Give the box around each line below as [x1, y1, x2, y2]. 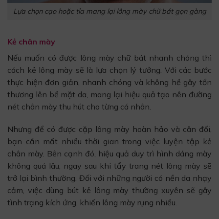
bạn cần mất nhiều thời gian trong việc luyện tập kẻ [7, 136, 212, 146]
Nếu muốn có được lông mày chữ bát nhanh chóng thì [7, 52, 212, 63]
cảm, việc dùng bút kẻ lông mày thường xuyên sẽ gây [7, 185, 212, 195]
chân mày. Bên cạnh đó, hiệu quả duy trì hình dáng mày [7, 148, 212, 158]
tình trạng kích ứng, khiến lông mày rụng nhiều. [7, 197, 177, 207]
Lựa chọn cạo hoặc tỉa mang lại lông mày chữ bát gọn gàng [13, 6, 206, 16]
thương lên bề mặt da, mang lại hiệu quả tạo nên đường [7, 89, 212, 99]
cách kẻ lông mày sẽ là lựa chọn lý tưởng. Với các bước [7, 65, 212, 75]
